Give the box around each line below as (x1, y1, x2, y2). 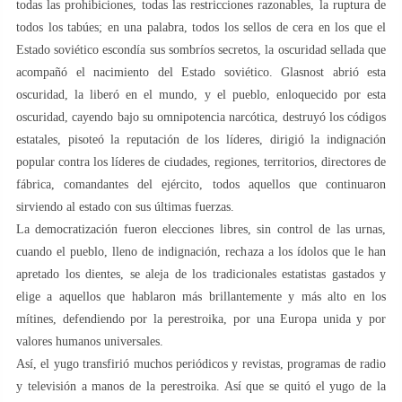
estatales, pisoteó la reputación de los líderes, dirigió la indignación (16, 132, 386, 146)
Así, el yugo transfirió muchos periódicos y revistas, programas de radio (16, 356, 386, 371)
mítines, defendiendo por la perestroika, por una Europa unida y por (16, 311, 386, 326)
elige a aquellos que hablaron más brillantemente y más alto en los (16, 289, 386, 303)
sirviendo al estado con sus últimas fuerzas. (16, 199, 234, 214)
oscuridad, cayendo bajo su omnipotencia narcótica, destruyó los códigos (16, 109, 386, 124)
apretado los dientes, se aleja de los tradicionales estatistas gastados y (16, 267, 386, 281)
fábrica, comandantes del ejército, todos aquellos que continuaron (16, 177, 386, 191)
